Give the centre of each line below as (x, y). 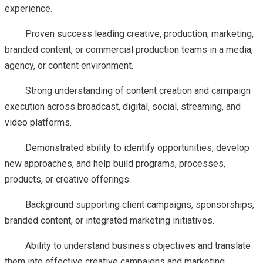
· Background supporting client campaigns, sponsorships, (129, 204)
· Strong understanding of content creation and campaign (128, 90)
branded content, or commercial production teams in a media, (129, 49)
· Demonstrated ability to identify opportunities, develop (127, 147)
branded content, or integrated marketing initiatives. (109, 220)
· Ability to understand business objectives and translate (128, 245)
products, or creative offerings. (68, 179)
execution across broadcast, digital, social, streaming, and (123, 106)
